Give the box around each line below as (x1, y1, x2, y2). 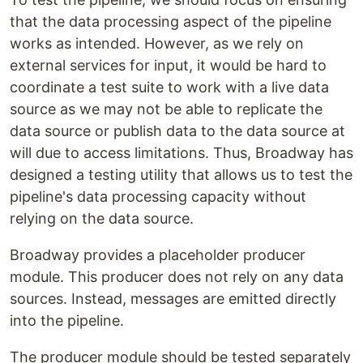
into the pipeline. (10, 312, 124, 330)
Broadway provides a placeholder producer (10, 246, 305, 264)
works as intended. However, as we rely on (10, 35, 304, 53)
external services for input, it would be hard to (10, 57, 327, 75)
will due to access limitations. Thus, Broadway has (10, 144, 353, 162)
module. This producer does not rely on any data (10, 268, 344, 286)
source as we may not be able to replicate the (10, 100, 322, 118)
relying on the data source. (10, 210, 194, 228)
